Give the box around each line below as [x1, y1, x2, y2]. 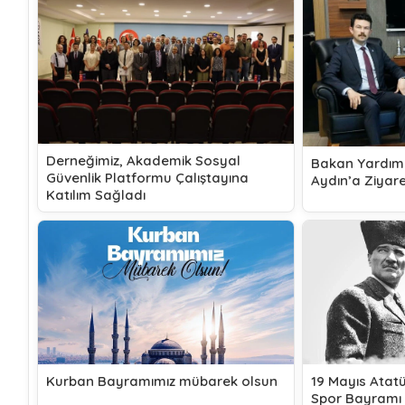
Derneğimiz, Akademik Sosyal [46, 151, 240, 169]
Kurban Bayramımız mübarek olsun [46, 372, 278, 391]
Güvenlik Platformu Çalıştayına [46, 168, 249, 186]
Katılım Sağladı [46, 185, 146, 203]
